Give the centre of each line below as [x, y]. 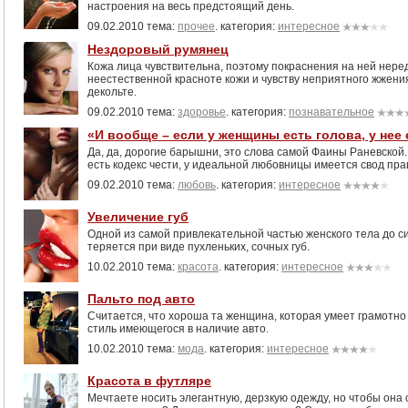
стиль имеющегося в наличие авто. [178, 329]
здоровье [202, 112]
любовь [197, 185]
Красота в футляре [149, 381]
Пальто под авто [141, 299]
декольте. [112, 92]
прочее [196, 26]
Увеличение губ [138, 217]
